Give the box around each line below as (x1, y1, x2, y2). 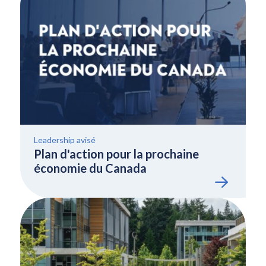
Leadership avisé (33, 135, 96, 145)
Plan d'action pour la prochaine (33, 147, 199, 161)
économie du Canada (33, 161, 147, 175)
